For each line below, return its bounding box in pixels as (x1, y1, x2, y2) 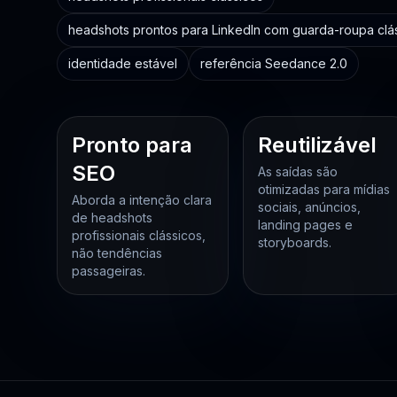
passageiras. (72, 263, 145, 278)
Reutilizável (257, 132, 377, 158)
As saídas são (257, 164, 338, 179)
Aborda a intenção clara (72, 192, 212, 207)
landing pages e (257, 217, 353, 232)
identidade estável (68, 56, 177, 71)
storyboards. (257, 235, 331, 250)
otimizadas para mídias (257, 182, 390, 197)
